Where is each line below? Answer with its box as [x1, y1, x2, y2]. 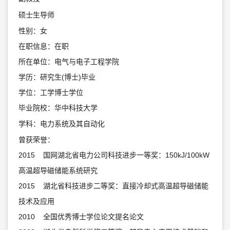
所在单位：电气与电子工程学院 [18, 57, 119, 66]
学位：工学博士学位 [18, 88, 83, 97]
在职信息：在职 [18, 42, 69, 51]
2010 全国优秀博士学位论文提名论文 [18, 213, 144, 221]
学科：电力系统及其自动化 [18, 120, 105, 128]
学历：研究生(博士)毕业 [18, 73, 95, 82]
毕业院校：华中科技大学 [18, 104, 98, 112]
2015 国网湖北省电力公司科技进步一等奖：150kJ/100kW [18, 151, 209, 160]
